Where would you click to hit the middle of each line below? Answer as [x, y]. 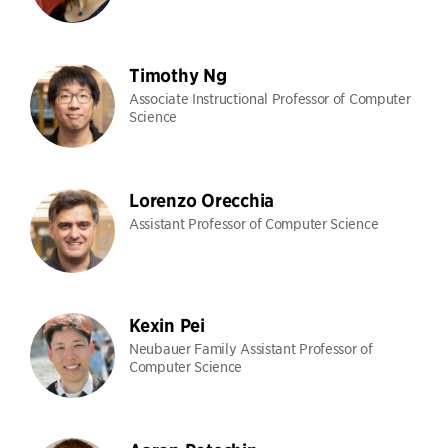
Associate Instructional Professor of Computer [270, 98]
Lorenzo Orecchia [201, 200]
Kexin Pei [167, 325]
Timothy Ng [178, 75]
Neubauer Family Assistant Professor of [251, 348]
